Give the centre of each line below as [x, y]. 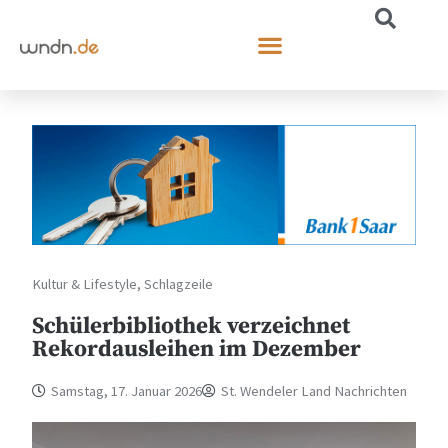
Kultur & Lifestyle [85, 283]
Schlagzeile [179, 283]
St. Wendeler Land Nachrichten [314, 390]
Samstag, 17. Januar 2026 [127, 390]
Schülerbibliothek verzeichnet [191, 326]
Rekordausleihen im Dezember [197, 349]
